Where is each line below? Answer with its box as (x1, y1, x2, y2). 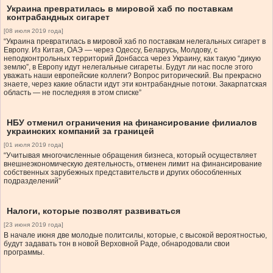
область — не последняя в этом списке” (4, 88, 141, 97)
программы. (4, 248, 44, 257)
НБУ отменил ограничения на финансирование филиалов (7, 118, 257, 128)
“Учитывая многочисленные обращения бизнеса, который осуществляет (4, 151, 257, 160)
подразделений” (4, 177, 61, 186)
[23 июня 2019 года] (4, 221, 63, 229)
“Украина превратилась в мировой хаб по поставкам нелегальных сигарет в (4, 37, 266, 46)
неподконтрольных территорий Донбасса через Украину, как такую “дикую (4, 54, 261, 63)
